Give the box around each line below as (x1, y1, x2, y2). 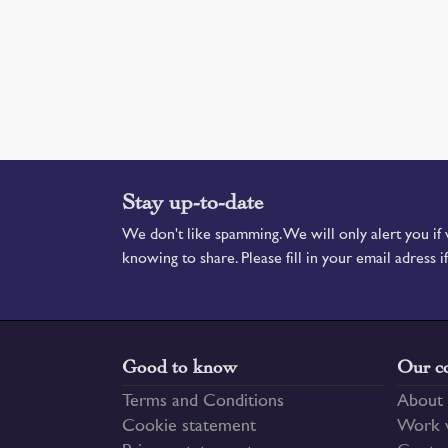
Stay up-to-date (122, 189, 264, 215)
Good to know (122, 356, 237, 378)
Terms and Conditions (122, 394, 284, 410)
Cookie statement (122, 419, 256, 435)
